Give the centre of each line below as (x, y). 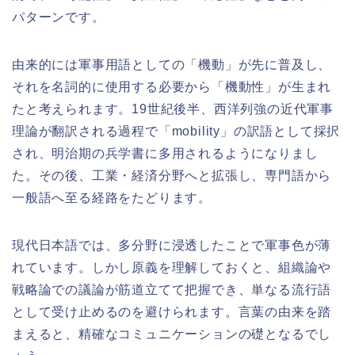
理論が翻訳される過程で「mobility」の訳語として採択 (176, 131)
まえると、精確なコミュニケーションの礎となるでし (172, 334)
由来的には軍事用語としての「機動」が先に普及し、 (172, 64)
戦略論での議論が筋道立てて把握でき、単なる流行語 (172, 289)
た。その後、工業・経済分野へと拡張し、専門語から (172, 175)
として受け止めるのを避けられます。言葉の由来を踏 (172, 311)
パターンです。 (59, 17)
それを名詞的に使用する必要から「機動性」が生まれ (172, 86)
